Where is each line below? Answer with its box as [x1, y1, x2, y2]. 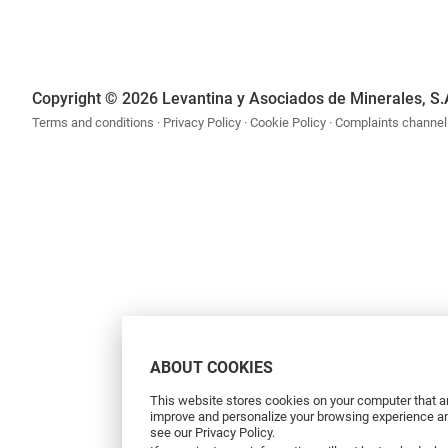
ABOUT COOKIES [150, 357, 273, 377]
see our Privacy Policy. [150, 425, 275, 440]
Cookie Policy [250, 115, 326, 130]
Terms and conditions [32, 115, 154, 130]
